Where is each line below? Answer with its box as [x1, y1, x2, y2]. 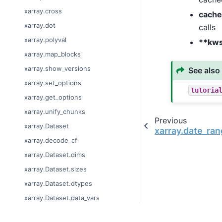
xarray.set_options [24, 79, 81, 87]
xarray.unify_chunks [24, 108, 85, 116]
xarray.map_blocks [24, 50, 81, 58]
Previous [154, 115, 187, 125]
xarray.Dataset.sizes [24, 165, 87, 173]
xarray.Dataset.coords [24, 208, 92, 217]
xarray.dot [24, 21, 55, 30]
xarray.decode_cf [24, 136, 77, 145]
